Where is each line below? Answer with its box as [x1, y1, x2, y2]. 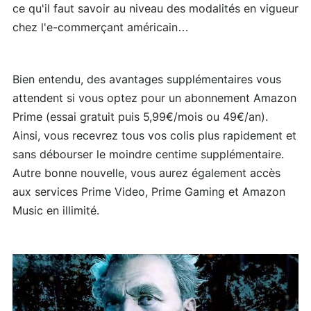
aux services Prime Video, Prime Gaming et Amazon [12, 186, 285, 198]
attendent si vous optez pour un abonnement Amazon [12, 92, 296, 104]
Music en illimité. [12, 205, 99, 217]
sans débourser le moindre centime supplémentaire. [12, 149, 284, 160]
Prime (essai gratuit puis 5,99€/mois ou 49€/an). [12, 111, 268, 123]
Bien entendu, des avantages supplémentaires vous [12, 74, 281, 85]
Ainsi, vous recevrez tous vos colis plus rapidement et [12, 130, 296, 142]
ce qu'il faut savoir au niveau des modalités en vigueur [12, 3, 299, 15]
